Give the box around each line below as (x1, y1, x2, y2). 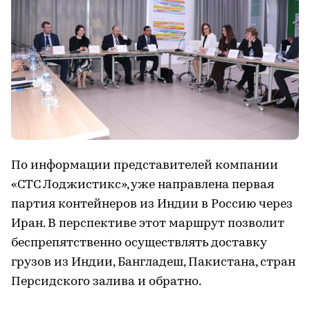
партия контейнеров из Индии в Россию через (11, 197, 293, 211)
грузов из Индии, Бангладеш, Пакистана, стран (11, 255, 295, 269)
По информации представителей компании (11, 158, 278, 172)
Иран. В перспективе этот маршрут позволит (11, 217, 284, 230)
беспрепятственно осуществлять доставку (11, 236, 266, 250)
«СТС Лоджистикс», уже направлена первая (11, 178, 274, 192)
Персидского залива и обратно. (11, 275, 201, 289)
